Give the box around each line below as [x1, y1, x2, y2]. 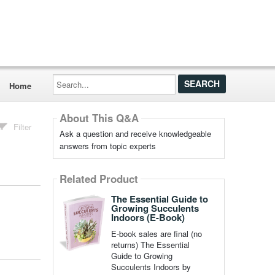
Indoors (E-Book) [110, 211, 185, 224]
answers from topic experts [59, 140, 156, 152]
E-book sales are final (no [110, 228, 202, 239]
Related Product [59, 171, 138, 187]
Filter [14, 121, 32, 133]
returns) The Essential [110, 239, 190, 250]
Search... [52, 72, 85, 83]
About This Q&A [59, 110, 139, 126]
